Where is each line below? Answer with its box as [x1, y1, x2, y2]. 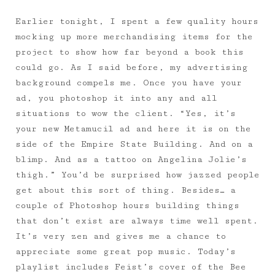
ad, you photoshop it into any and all [15, 93, 217, 103]
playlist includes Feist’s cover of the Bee [15, 262, 246, 272]
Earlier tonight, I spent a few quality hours [15, 17, 258, 26]
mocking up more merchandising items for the [15, 32, 253, 42]
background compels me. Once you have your [15, 78, 242, 88]
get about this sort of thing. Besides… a [15, 185, 236, 195]
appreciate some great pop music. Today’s [15, 247, 236, 257]
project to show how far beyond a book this [15, 47, 244, 57]
